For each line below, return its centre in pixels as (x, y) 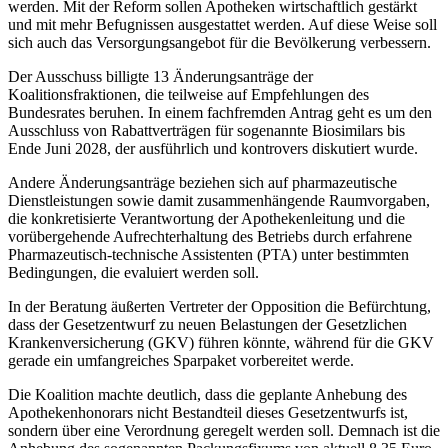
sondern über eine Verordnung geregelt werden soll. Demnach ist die (224, 430)
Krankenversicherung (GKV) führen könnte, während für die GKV (221, 342)
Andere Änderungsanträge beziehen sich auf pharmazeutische (202, 182)
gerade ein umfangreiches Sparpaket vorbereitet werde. (181, 360)
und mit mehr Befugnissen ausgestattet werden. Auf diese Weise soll (222, 24)
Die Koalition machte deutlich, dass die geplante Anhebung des (207, 394)
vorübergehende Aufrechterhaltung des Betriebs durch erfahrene (210, 236)
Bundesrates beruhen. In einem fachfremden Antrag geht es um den (220, 112)
